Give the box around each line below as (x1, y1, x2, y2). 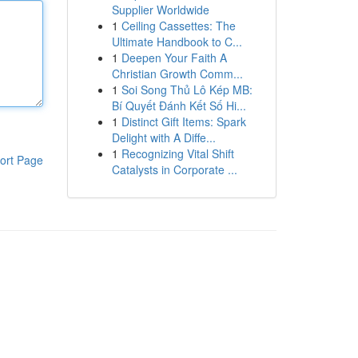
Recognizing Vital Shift (121, 145, 234, 161)
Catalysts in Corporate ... (111, 161, 237, 177)
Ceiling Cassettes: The (121, 18, 236, 34)
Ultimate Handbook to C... (111, 34, 242, 50)
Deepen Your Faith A (121, 50, 227, 66)
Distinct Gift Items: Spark (121, 113, 246, 129)
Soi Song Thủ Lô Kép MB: (121, 82, 253, 97)
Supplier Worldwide (111, 2, 209, 18)
